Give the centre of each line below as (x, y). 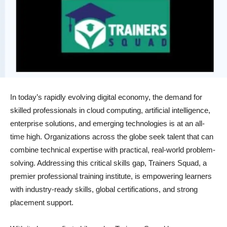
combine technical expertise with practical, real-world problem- (113, 149)
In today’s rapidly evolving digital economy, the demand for (106, 97)
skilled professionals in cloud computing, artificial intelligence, (110, 110)
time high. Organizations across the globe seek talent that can (112, 136)
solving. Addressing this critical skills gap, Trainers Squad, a (108, 163)
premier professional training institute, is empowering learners (111, 176)
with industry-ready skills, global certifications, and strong (104, 189)
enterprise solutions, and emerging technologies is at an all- (107, 123)
